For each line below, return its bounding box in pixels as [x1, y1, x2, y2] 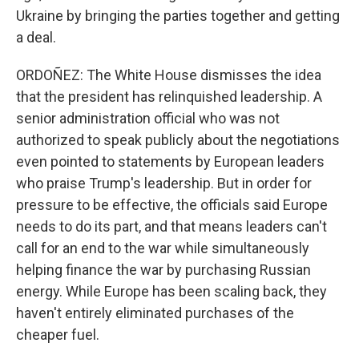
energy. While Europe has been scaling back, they [16, 283, 327, 300]
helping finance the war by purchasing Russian [16, 261, 311, 278]
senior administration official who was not [16, 110, 280, 127]
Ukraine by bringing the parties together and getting [16, 7, 340, 24]
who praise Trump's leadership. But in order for [16, 175, 312, 192]
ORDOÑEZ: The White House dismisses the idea [16, 67, 321, 83]
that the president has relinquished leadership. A [16, 88, 322, 105]
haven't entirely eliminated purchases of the [16, 305, 294, 321]
